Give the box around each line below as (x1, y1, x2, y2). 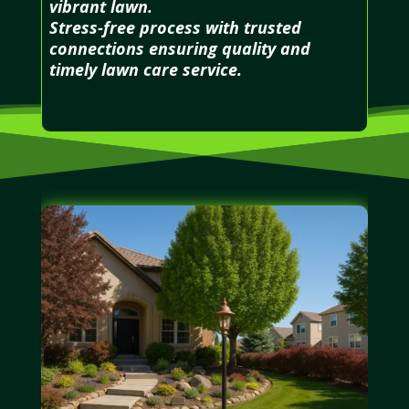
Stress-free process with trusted (48, 16, 301, 38)
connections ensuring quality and (48, 37, 310, 59)
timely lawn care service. (48, 58, 242, 80)
